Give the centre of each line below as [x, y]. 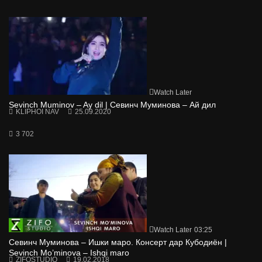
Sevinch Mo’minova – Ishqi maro [69, 253]
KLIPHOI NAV [37, 112]
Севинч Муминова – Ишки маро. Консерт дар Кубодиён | [118, 242]
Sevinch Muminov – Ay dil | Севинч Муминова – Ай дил [112, 105]
